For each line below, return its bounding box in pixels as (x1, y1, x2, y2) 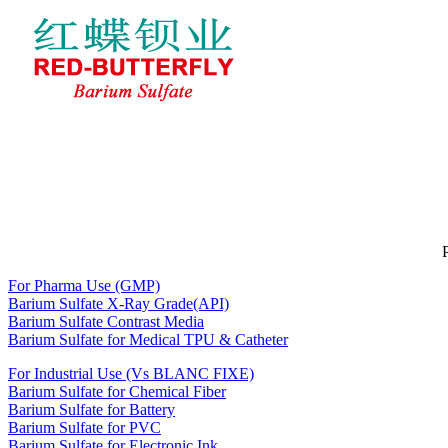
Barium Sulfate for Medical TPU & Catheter (8, 331, 288, 348)
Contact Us (377, 243, 441, 257)
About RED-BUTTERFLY (43, 243, 180, 257)
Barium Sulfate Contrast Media (8, 313, 204, 330)
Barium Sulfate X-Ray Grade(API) (8, 295, 229, 312)
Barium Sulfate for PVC (8, 419, 161, 436)
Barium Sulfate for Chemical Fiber (8, 383, 226, 400)
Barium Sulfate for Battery (8, 401, 175, 418)
